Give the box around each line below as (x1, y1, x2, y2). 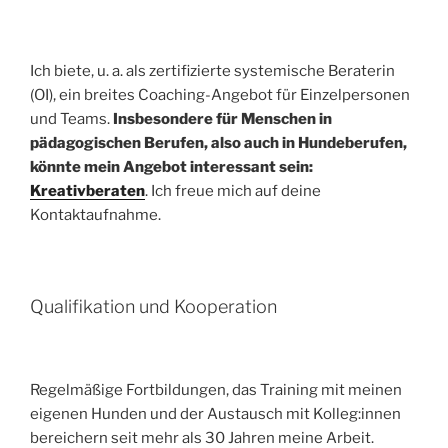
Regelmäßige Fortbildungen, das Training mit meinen (30, 380, 402, 399)
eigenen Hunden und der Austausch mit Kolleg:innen (30, 404, 401, 423)
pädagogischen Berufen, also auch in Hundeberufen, (30, 133, 407, 152)
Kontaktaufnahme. (30, 205, 161, 224)
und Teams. (30, 109, 113, 128)
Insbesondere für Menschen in (113, 109, 332, 128)
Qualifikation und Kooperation (30, 296, 277, 318)
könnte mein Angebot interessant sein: (30, 157, 313, 176)
